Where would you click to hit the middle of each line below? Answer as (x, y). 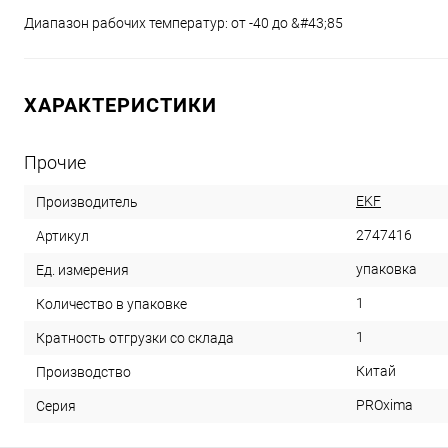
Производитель (87, 201)
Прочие (55, 162)
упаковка (386, 269)
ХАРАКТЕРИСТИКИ (120, 105)
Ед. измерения (82, 269)
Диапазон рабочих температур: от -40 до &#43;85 (183, 23)
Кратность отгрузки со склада (135, 337)
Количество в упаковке (111, 303)
